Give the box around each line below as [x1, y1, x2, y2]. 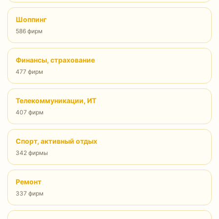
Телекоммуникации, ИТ [16, 96, 96, 105]
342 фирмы [16, 149, 48, 156]
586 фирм [16, 27, 43, 35]
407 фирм [16, 109, 44, 116]
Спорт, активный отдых [16, 137, 97, 145]
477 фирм [16, 68, 43, 75]
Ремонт [16, 177, 42, 186]
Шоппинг [16, 15, 47, 23]
